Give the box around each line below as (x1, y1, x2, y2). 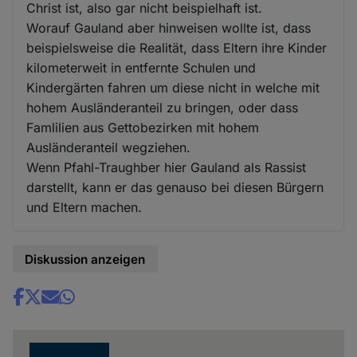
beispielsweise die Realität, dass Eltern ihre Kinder (26, 39, 328, 56)
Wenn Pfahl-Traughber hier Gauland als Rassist (26, 159, 307, 175)
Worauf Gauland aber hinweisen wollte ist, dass (26, 19, 312, 36)
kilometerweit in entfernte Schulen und (26, 59, 257, 76)
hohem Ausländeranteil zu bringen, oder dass (26, 99, 299, 116)
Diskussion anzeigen (25, 251, 146, 267)
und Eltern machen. (26, 198, 143, 215)
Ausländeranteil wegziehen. (26, 139, 191, 155)
